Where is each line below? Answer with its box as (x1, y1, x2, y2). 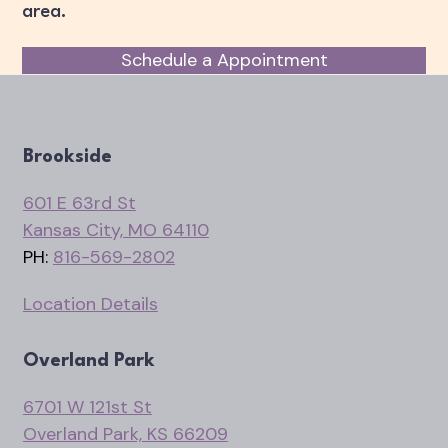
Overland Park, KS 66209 (22, 422, 228, 446)
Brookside (22, 148, 112, 166)
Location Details (22, 292, 158, 316)
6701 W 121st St (22, 395, 152, 419)
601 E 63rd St (22, 191, 136, 215)
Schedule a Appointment (120, 48, 328, 72)
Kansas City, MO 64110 (22, 218, 209, 242)
